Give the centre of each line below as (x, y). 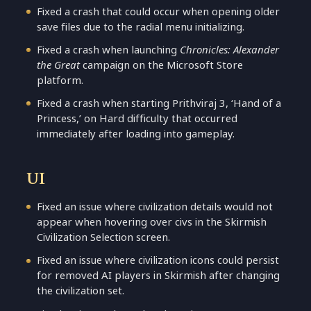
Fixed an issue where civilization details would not (155, 207)
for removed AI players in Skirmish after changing (159, 276)
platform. (60, 80)
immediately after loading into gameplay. (136, 134)
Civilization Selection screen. (104, 237)
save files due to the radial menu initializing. (141, 26)
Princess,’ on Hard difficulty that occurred (137, 119)
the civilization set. (81, 291)
